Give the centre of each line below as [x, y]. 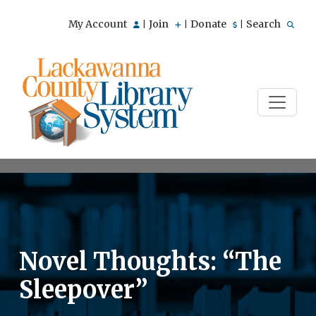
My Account [99, 24]
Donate [209, 24]
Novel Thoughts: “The [150, 261]
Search [265, 24]
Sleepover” [84, 290]
